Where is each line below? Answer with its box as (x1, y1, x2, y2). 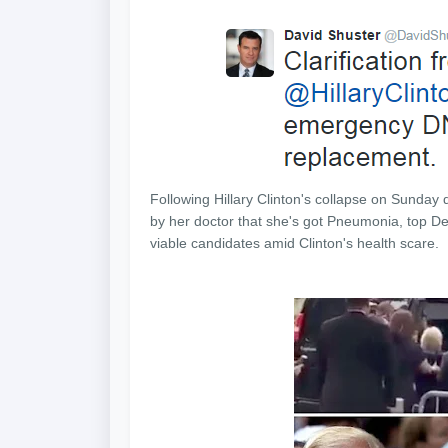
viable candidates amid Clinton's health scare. (150, 235, 439, 251)
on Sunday (371, 191, 439, 207)
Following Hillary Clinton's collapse (150, 191, 371, 207)
